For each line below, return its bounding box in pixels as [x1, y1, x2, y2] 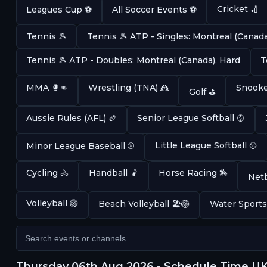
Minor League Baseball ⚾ [26, 140, 135, 151]
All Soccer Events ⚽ [111, 4, 197, 15]
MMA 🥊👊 [26, 82, 68, 93]
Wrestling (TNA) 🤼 [88, 82, 169, 93]
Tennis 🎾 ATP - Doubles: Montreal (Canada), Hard [26, 54, 240, 66]
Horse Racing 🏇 [158, 167, 228, 178]
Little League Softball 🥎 [154, 139, 257, 151]
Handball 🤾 [88, 167, 138, 178]
